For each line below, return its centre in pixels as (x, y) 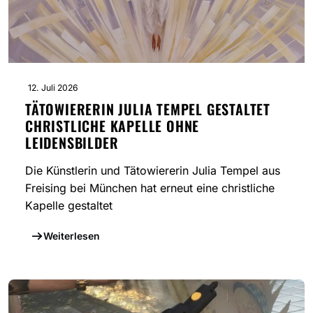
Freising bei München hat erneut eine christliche (150, 188)
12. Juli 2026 (53, 88)
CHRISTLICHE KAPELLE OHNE (112, 126)
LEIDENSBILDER (72, 143)
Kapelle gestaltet (69, 206)
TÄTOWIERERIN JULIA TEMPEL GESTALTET (148, 109)
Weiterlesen (71, 236)
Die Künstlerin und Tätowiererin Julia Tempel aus (153, 171)
